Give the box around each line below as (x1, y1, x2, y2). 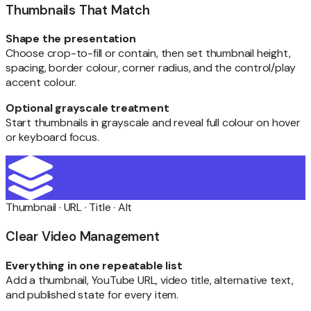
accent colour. (6, 75, 77, 90)
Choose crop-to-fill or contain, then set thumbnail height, (6, 46, 291, 61)
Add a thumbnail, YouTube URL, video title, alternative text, (6, 272, 294, 287)
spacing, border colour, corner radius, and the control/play (6, 60, 296, 76)
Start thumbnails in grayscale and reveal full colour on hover (6, 115, 301, 131)
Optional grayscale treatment (6, 101, 169, 116)
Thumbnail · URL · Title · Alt (6, 200, 133, 215)
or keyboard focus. (6, 130, 99, 145)
